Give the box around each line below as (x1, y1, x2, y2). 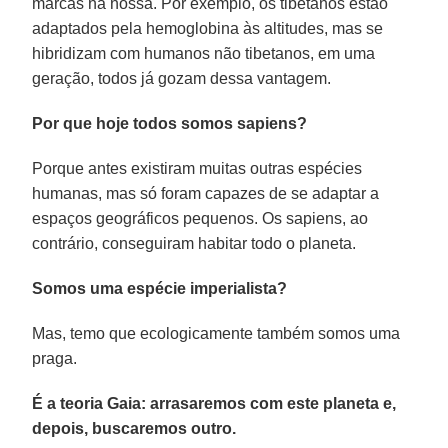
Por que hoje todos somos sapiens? (32, 114, 308, 132)
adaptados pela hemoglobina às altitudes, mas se (32, 19, 384, 37)
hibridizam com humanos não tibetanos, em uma (32, 44, 376, 62)
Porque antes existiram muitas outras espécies (32, 159, 363, 177)
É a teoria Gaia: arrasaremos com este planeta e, (32, 394, 397, 412)
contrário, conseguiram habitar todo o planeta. (32, 234, 357, 252)
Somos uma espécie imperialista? (32, 279, 288, 297)
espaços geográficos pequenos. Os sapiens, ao (32, 209, 369, 227)
